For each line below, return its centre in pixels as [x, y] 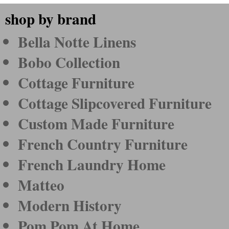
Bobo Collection [69, 62]
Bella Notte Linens [77, 42]
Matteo [41, 185]
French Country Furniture [103, 144]
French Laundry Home [92, 164]
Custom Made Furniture [96, 123]
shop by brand [51, 19]
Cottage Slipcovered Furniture [115, 103]
